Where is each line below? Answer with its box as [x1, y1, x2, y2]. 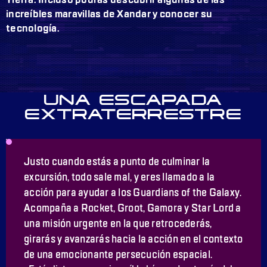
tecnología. [6, 22, 60, 35]
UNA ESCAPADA [44, 91, 223, 108]
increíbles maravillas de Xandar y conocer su [6, 8, 212, 20]
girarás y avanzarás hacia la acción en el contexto [24, 232, 243, 246]
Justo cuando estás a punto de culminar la [24, 154, 210, 169]
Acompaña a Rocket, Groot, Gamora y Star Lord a [24, 201, 241, 215]
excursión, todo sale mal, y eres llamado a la [24, 170, 215, 184]
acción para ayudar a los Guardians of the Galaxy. [24, 185, 242, 200]
